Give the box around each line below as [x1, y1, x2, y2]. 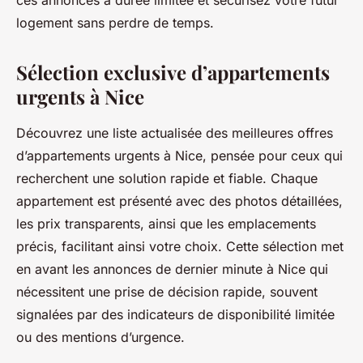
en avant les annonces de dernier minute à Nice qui [16, 261, 328, 278]
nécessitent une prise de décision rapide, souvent [16, 284, 318, 301]
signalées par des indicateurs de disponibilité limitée [16, 306, 335, 323]
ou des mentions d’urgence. [16, 329, 185, 346]
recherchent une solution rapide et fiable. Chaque [16, 170, 318, 187]
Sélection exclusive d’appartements [16, 59, 330, 86]
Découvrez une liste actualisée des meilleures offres [16, 125, 333, 142]
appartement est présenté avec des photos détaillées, [16, 193, 343, 210]
